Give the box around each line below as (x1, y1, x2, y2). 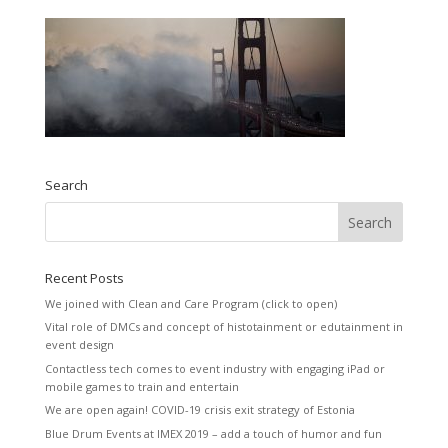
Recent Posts (44, 268, 124, 287)
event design (44, 337, 114, 353)
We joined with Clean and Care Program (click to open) (44, 295, 337, 311)
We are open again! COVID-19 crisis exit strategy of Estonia (44, 402, 355, 418)
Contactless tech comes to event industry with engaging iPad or (44, 360, 385, 376)
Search (44, 175, 88, 194)
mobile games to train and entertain (44, 378, 239, 394)
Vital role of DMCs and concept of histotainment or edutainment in (44, 319, 403, 335)
